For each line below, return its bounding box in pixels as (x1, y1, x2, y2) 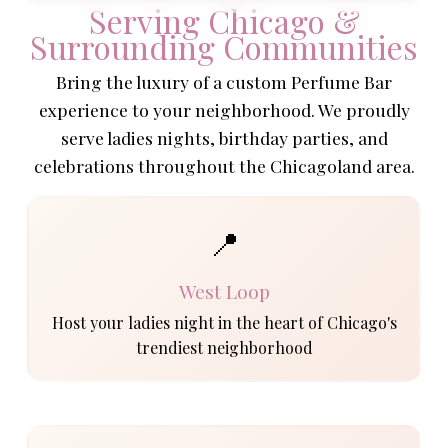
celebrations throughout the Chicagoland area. (33, 154, 415, 178)
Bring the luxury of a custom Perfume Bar (56, 70, 392, 94)
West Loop (178, 277, 270, 304)
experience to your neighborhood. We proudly (38, 98, 410, 122)
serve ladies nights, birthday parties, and (60, 126, 388, 150)
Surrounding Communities (30, 25, 418, 69)
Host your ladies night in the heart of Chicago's (51, 311, 397, 333)
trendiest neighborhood (135, 336, 313, 358)
